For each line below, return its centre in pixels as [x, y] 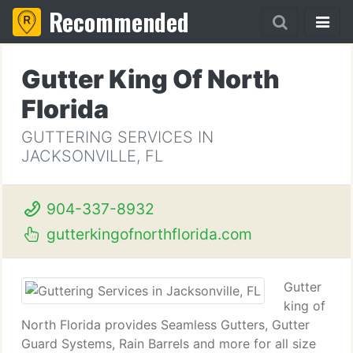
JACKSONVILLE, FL [92, 156]
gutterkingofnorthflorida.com [147, 234]
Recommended [119, 22]
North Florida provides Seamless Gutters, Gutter [165, 325]
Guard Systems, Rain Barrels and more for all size [169, 344]
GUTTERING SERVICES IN [117, 137]
